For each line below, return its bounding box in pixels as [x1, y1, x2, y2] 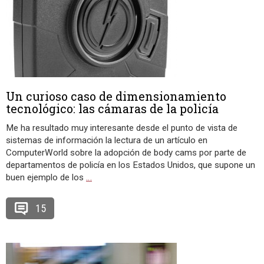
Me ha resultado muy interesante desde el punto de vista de [6, 123, 237, 133]
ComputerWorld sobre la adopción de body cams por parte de [6, 147, 246, 158]
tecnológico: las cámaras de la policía [6, 101, 219, 116]
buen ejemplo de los [6, 172, 86, 183]
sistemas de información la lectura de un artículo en [6, 135, 207, 146]
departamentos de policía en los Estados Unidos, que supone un [6, 160, 255, 170]
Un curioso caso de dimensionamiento [6, 88, 226, 104]
